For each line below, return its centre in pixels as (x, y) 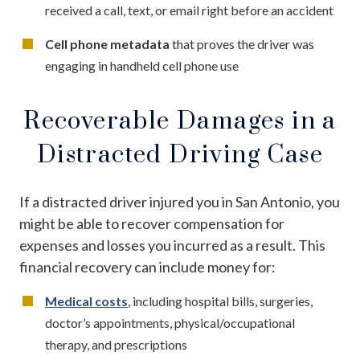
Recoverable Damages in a (180, 121)
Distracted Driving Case (180, 155)
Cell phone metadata (107, 43)
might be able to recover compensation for (152, 223)
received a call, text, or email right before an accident (189, 10)
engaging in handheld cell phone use (142, 65)
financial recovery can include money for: (147, 266)
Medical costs (86, 301)
